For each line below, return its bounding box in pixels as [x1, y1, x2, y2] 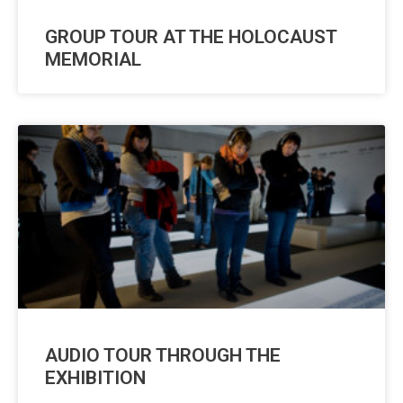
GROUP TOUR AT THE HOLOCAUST [45, 26, 336, 49]
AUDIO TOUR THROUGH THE [45, 345, 281, 367]
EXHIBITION [45, 367, 146, 390]
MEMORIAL [45, 49, 141, 71]
